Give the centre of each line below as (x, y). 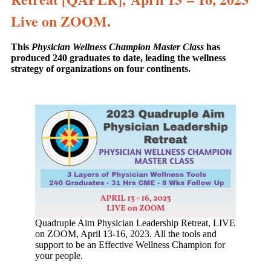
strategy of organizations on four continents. (101, 69)
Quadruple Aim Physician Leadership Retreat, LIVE (135, 223)
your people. (59, 255)
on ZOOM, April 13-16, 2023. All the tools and (126, 233)
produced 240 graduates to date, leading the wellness (118, 58)
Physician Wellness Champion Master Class (118, 47)
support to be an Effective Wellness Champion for (130, 244)
